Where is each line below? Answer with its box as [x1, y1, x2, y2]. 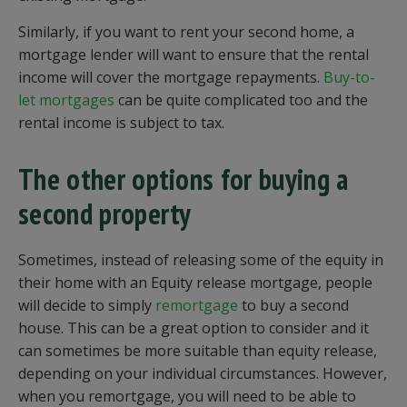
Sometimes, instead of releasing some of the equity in [18, 250, 383, 270]
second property [18, 194, 192, 233]
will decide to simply [18, 295, 155, 315]
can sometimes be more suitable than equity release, [18, 341, 377, 361]
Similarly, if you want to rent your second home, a [18, 22, 354, 42]
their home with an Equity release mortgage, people [18, 273, 372, 293]
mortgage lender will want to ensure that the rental [18, 45, 369, 65]
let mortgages [18, 90, 114, 110]
